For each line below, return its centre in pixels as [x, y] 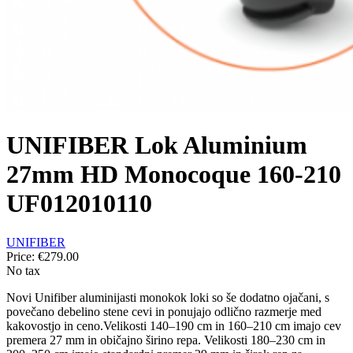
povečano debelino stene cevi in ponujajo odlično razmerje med [164, 311]
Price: [22, 256]
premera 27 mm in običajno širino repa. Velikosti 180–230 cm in [166, 340]
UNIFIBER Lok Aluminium [157, 145]
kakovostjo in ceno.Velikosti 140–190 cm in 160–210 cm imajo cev [174, 325]
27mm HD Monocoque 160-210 [174, 175]
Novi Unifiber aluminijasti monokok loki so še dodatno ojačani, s [168, 297]
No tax [23, 270]
